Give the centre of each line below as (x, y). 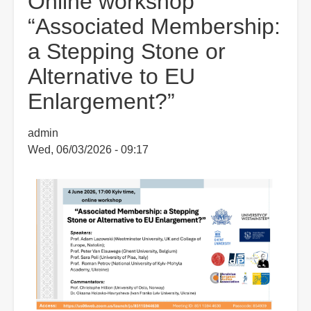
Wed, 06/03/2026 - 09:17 (88, 150)
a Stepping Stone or (127, 52)
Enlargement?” (101, 102)
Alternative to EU (111, 77)
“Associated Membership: (154, 27)
